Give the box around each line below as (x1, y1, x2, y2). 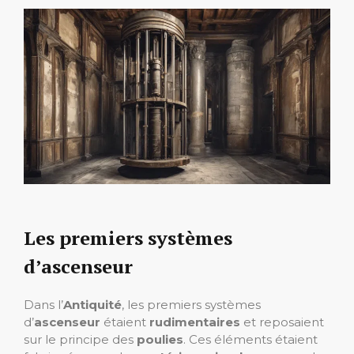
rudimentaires (149, 314, 240, 330)
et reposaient (240, 314, 324, 330)
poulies (137, 331, 183, 347)
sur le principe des (24, 331, 137, 347)
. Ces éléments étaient (183, 331, 318, 347)
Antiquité (63, 296, 122, 312)
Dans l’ (24, 296, 63, 312)
